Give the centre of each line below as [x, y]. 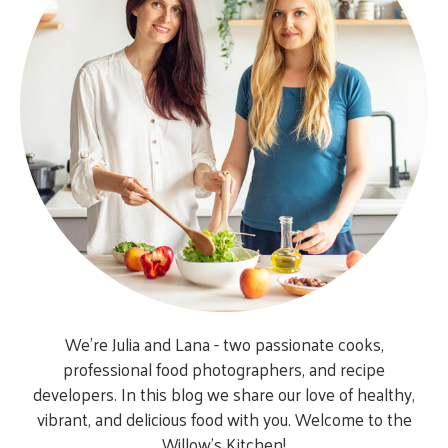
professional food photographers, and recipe [224, 368]
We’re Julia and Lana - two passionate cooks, [224, 343]
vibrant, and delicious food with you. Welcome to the [224, 418]
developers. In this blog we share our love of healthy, [224, 393]
